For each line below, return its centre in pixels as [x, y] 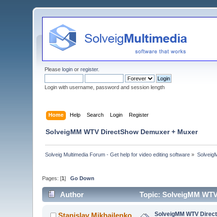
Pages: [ [52, 178]
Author [72, 194]
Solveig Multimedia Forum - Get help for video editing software [118, 154]
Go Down [83, 178]
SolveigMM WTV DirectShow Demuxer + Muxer [122, 132]
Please [54, 69]
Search [95, 115]
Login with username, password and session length [105, 87]
